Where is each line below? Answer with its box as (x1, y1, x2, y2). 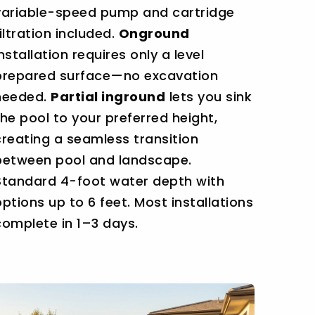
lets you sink (165, 88, 252, 106)
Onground (118, 25, 190, 43)
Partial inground (51, 88, 166, 106)
